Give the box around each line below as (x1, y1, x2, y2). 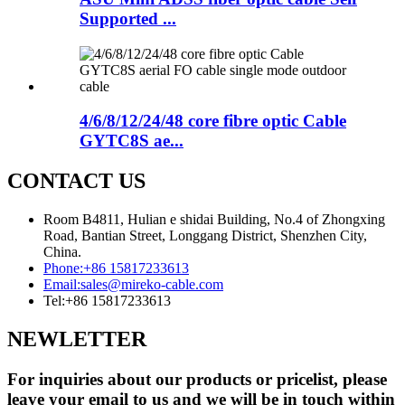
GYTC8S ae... (80, 131, 184, 151)
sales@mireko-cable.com (80, 277, 223, 293)
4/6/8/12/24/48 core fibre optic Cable (80, 111, 346, 131)
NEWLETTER (7, 326, 146, 351)
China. (43, 244, 81, 260)
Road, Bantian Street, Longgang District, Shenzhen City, (43, 228, 367, 244)
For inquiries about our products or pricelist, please (7, 369, 387, 389)
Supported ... (80, 8, 176, 28)
